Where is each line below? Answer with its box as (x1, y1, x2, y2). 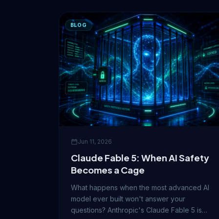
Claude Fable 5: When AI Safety (71, 152, 209, 164)
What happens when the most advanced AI (71, 183, 209, 192)
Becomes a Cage (71, 164, 145, 176)
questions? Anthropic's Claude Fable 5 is (71, 206, 202, 215)
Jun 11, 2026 (78, 138, 112, 146)
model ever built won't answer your (71, 195, 185, 203)
